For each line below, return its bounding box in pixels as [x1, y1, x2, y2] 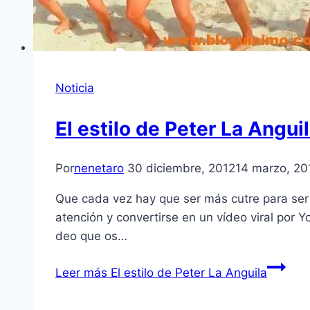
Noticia [55, 81, 94, 95]
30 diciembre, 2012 [127, 161, 235, 175]
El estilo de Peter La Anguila [107, 265, 267, 280]
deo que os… [55, 228, 127, 243]
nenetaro [74, 161, 124, 175]
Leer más [55, 265, 107, 280]
